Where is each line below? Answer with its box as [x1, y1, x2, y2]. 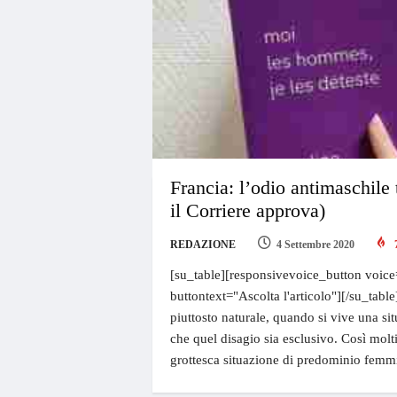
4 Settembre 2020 [276, 238, 354, 252]
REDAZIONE [169, 238, 236, 252]
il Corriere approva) [169, 199, 325, 222]
